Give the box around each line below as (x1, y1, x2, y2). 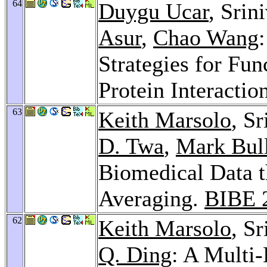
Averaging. (98, 185, 204, 211)
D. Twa (98, 133, 164, 159)
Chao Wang (153, 24, 259, 50)
